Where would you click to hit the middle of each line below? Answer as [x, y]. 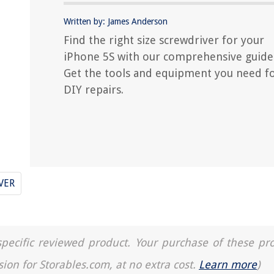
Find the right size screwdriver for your [164, 40]
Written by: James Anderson [116, 21]
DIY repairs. [94, 90]
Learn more [228, 265]
